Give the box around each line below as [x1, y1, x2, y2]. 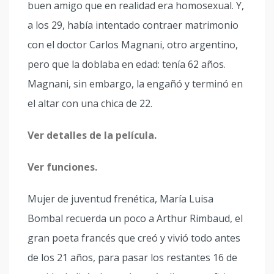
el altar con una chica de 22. [28, 97, 152, 110]
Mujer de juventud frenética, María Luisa [28, 192, 213, 206]
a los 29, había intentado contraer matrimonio [28, 18, 239, 32]
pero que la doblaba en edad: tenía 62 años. [28, 57, 226, 71]
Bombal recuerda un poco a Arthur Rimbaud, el [28, 212, 243, 225]
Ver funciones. [28, 160, 97, 174]
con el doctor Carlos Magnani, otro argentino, [28, 38, 238, 51]
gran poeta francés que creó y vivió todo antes [28, 231, 240, 245]
